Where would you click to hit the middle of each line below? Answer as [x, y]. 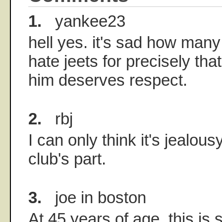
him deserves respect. [108, 80]
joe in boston [94, 197]
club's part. [67, 159]
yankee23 [83, 21]
